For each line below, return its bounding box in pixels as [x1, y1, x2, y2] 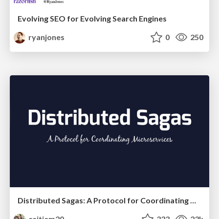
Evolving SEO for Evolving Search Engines [18, 13, 167, 23]
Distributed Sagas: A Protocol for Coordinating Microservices [190, 196, 196, 205]
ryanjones [27, 32, 65, 42]
